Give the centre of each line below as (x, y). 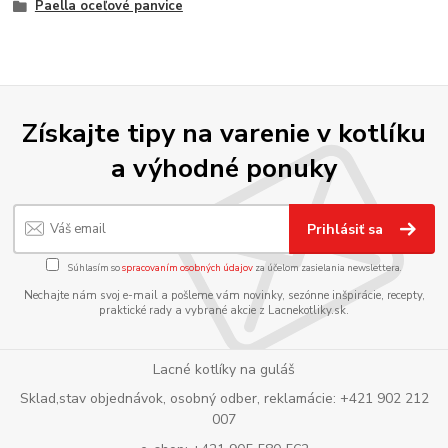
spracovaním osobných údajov (187, 268)
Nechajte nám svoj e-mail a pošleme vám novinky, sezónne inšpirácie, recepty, (224, 296)
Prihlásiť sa (347, 229)
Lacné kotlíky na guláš (224, 369)
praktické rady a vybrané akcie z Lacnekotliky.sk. (224, 311)
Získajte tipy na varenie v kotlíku (224, 133)
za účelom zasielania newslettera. (327, 268)
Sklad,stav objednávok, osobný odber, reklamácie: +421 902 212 (224, 399)
